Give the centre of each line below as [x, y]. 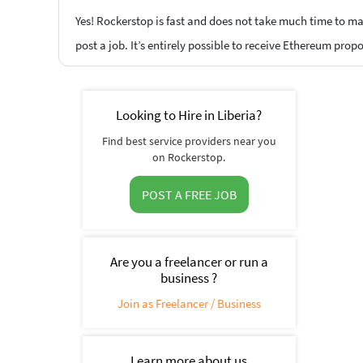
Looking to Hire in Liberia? [189, 115]
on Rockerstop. [189, 158]
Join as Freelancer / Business [189, 304]
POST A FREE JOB [189, 195]
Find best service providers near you [189, 141]
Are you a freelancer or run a [189, 262]
